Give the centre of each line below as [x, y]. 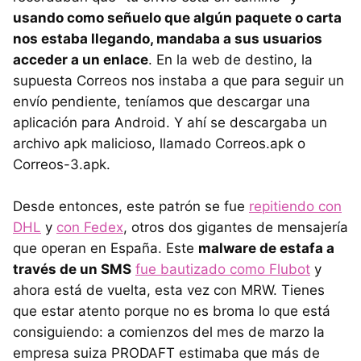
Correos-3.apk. [62, 164]
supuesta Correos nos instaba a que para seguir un [178, 80]
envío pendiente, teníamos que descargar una [162, 101]
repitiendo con [295, 206]
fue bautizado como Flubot [223, 269]
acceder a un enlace [81, 59]
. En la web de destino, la [230, 59]
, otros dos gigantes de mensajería [236, 227]
